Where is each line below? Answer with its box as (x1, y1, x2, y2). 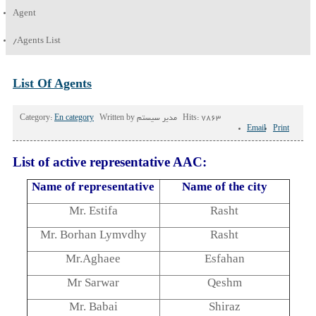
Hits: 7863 (183, 114, 221, 123)
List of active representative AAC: (13, 154, 207, 169)
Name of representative (32, 180, 154, 193)
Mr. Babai (68, 300, 118, 313)
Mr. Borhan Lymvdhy (39, 228, 147, 241)
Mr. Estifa (68, 204, 118, 217)
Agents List (17, 37, 61, 46)
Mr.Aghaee (66, 252, 121, 265)
